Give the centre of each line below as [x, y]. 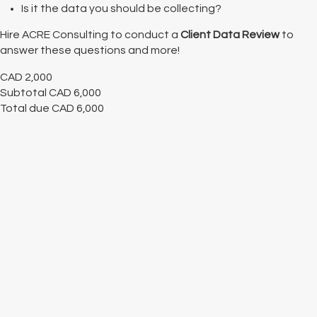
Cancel [30, 308]
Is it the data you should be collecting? [121, 8]
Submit [93, 308]
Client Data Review [230, 35]
